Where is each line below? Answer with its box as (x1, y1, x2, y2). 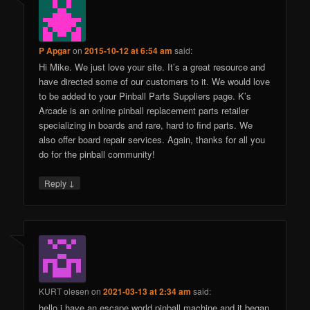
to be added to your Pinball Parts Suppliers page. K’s (39, 89, 252, 102)
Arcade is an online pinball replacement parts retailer (39, 103, 249, 117)
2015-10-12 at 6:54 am (84, 44, 173, 57)
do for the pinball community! (39, 147, 156, 161)
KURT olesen (39, 285, 90, 298)
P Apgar (39, 44, 71, 57)
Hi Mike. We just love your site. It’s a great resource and (39, 60, 266, 73)
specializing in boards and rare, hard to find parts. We (39, 118, 253, 131)
